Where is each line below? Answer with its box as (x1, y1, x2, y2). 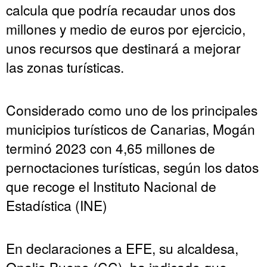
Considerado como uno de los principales (6, 100, 257, 119)
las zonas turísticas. (6, 57, 124, 76)
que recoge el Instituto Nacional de (6, 176, 216, 195)
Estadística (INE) (6, 195, 107, 215)
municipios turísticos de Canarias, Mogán (6, 119, 255, 138)
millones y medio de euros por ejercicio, (6, 18, 246, 38)
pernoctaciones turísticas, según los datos (6, 157, 259, 176)
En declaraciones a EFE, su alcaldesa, (6, 238, 238, 257)
